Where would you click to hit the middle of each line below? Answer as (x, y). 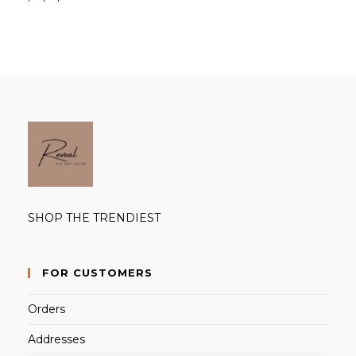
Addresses (56, 339)
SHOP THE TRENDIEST (94, 217)
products (81, 15)
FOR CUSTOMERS (97, 272)
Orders (46, 309)
